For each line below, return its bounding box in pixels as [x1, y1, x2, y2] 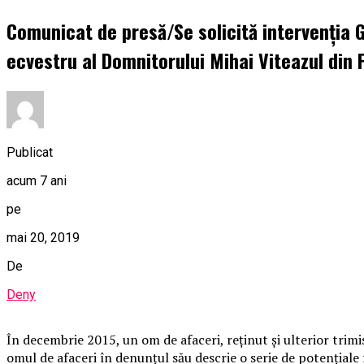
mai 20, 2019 [6, 229, 80, 245]
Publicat [6, 144, 53, 160]
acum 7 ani [6, 172, 67, 188]
